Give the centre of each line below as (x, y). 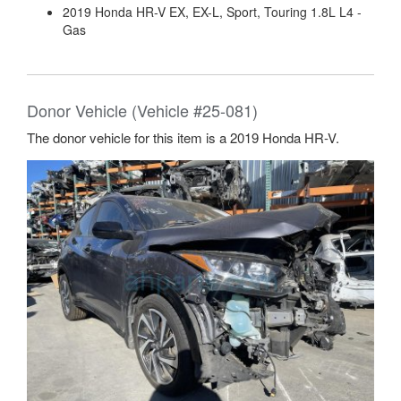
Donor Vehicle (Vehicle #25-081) (142, 110)
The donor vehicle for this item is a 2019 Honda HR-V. (183, 137)
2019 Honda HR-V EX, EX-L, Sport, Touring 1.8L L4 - (212, 12)
